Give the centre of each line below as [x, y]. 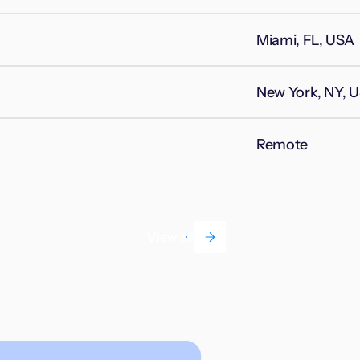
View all [170, 237]
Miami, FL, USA [306, 40]
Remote [282, 144]
